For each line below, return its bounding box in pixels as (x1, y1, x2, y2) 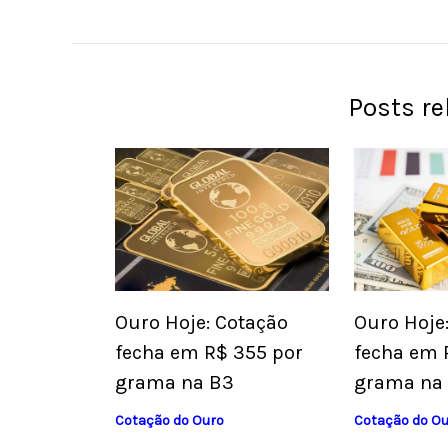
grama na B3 (114, 370, 234, 394)
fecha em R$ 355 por (114, 340, 303, 364)
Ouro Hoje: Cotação (114, 310, 288, 334)
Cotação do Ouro (114, 411, 224, 429)
